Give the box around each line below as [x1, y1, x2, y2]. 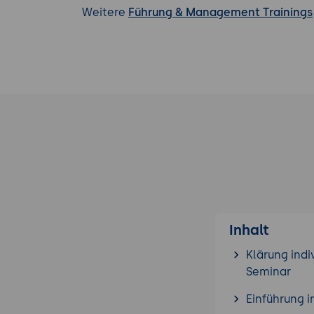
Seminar [246, 264, 291, 278]
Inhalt [229, 221, 269, 238]
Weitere [82, 5, 128, 19]
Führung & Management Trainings [128, 5, 313, 19]
